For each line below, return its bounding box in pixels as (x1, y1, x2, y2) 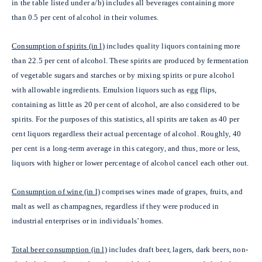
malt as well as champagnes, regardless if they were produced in (12, 201, 219, 211)
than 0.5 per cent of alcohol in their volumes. (12, 12, 159, 22)
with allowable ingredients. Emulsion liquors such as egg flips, (12, 85, 217, 94)
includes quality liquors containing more (106, 41, 241, 50)
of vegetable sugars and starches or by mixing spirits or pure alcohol (12, 70, 235, 80)
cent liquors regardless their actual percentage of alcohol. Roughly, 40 (12, 129, 242, 138)
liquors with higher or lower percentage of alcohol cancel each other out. (12, 158, 249, 167)
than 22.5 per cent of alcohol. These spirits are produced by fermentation (12, 56, 249, 65)
